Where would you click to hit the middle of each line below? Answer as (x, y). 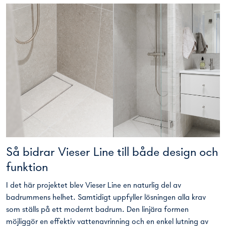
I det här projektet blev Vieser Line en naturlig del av (94, 186)
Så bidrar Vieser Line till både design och (112, 153)
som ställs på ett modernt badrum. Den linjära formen (97, 210)
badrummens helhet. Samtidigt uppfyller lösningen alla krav (106, 198)
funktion (27, 168)
